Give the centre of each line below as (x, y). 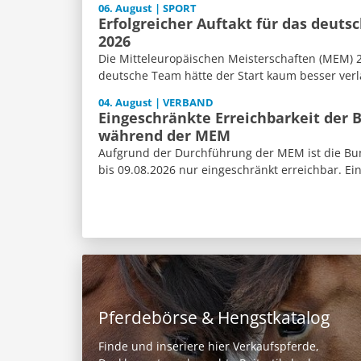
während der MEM (164, 135)
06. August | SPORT (147, 8)
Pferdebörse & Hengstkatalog (214, 318)
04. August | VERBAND (156, 103)
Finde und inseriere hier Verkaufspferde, (209, 346)
